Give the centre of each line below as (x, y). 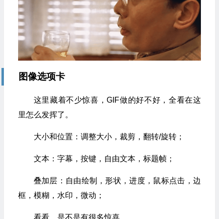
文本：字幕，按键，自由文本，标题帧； (104, 158)
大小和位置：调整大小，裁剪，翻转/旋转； (109, 136)
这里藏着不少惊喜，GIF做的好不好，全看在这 (117, 100)
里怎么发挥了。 (45, 114)
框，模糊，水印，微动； (61, 195)
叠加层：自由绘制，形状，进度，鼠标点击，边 (117, 180)
